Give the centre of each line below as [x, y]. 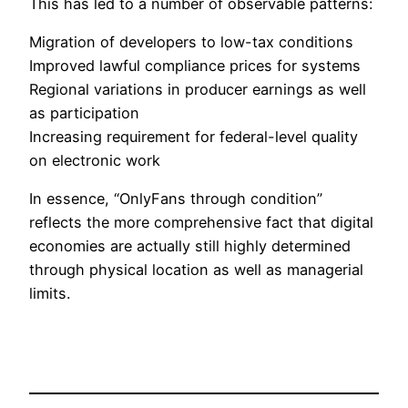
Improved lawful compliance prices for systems [195, 65]
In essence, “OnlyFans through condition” [176, 199]
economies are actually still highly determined [190, 246]
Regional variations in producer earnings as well [198, 89]
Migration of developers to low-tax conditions [191, 41]
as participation [84, 112]
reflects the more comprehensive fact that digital [201, 223]
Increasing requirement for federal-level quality [194, 136]
